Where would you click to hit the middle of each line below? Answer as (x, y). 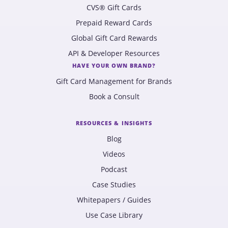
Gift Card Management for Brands (114, 81)
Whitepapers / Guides (114, 200)
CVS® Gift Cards (114, 7)
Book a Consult (114, 96)
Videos (114, 154)
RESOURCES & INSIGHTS (114, 123)
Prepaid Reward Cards (114, 23)
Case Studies (114, 184)
